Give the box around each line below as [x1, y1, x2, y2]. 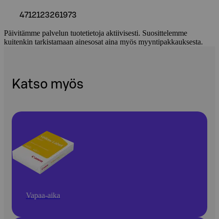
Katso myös [12, 78, 84, 91]
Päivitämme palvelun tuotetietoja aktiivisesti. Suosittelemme [4, 28, 187, 37]
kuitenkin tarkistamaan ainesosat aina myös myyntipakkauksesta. [4, 37, 203, 46]
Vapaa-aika [26, 191, 60, 199]
